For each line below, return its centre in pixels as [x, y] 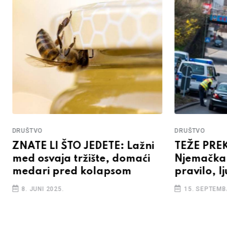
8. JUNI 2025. [42, 189]
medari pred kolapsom [71, 172]
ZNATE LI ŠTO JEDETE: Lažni [83, 147]
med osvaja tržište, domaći [81, 159]
